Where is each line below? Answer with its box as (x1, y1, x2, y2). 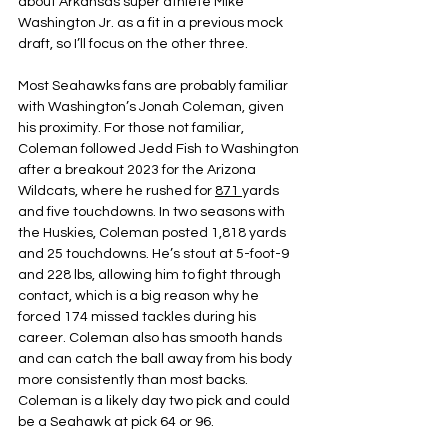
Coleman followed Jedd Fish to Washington (18, 142, 302, 156)
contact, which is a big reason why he (18, 289, 262, 303)
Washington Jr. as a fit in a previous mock (18, 16, 286, 30)
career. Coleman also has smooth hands (18, 331, 285, 345)
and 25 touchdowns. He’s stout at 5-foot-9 (18, 247, 292, 261)
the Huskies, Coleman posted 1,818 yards (18, 226, 289, 240)
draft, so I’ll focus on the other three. (18, 37, 248, 51)
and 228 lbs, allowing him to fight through (18, 268, 284, 282)
